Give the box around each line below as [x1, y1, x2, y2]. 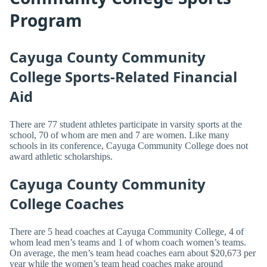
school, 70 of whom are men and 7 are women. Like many [10, 130, 229, 141]
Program [10, 9, 82, 32]
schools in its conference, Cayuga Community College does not [10, 141, 248, 151]
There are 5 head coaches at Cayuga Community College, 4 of [10, 226, 244, 237]
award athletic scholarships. [10, 151, 113, 162]
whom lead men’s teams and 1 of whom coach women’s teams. [10, 237, 246, 247]
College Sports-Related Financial [10, 66, 237, 86]
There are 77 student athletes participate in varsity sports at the [10, 119, 242, 130]
